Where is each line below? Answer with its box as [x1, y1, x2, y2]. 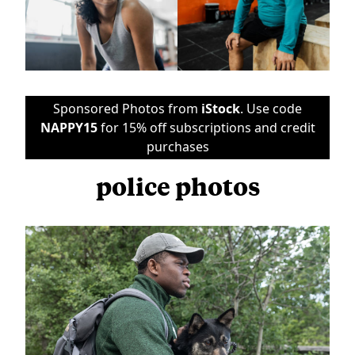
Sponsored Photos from [53, 99, 201, 117]
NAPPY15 [40, 118, 97, 136]
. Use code [240, 99, 302, 117]
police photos [95, 170, 260, 201]
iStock [201, 99, 240, 117]
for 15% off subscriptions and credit [97, 118, 315, 136]
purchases [146, 137, 209, 155]
